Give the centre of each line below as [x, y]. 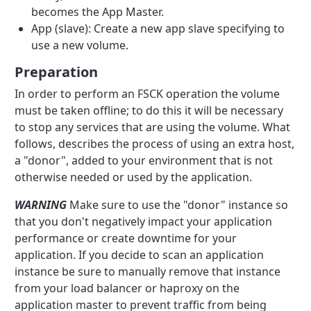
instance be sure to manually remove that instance [148, 271]
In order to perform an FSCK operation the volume [148, 93]
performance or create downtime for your [126, 238]
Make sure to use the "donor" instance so [178, 204]
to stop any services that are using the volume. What [153, 127]
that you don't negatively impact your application [144, 221]
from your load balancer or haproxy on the [127, 288]
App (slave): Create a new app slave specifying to [158, 28]
